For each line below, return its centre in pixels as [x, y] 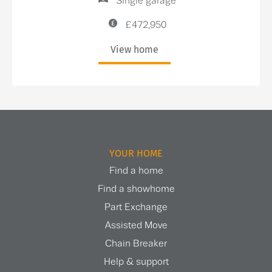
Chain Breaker [136, 243]
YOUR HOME [136, 153]
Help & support [136, 262]
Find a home [136, 171]
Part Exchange [136, 207]
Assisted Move [136, 225]
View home [134, 50]
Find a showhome [136, 189]
